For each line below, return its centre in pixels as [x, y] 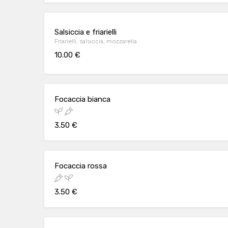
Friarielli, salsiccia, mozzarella [96, 41]
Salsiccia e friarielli [85, 32]
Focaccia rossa [81, 166]
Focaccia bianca [82, 99]
